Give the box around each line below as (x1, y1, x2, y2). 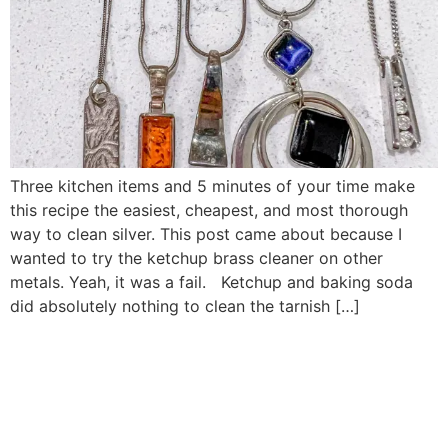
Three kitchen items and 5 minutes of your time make (10, 176, 415, 196)
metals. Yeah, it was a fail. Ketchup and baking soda (10, 272, 413, 292)
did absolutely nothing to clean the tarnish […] (10, 296, 360, 316)
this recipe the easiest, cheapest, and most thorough (10, 200, 408, 220)
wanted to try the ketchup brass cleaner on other (10, 248, 383, 268)
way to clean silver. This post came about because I (10, 224, 402, 244)
